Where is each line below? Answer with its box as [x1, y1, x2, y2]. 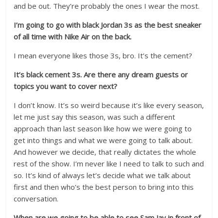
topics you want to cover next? [14, 81, 118, 91]
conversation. [14, 194, 59, 203]
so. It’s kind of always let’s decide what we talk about [14, 170, 191, 180]
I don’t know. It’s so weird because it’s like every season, [14, 100, 204, 110]
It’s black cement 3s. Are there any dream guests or [14, 70, 188, 79]
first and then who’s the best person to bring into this [14, 182, 194, 192]
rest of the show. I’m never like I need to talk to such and [14, 159, 204, 168]
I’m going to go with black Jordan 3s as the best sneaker [14, 20, 202, 30]
